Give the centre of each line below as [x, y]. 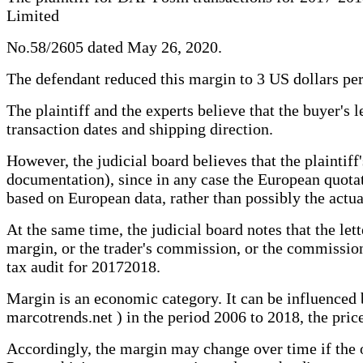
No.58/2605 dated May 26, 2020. [114, 47]
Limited [33, 15]
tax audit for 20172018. [83, 266]
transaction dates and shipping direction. [140, 128]
